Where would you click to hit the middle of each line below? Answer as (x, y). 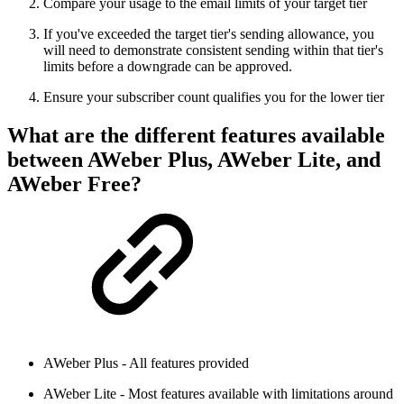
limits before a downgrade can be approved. (168, 66)
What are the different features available (196, 135)
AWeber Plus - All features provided (146, 363)
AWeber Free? (74, 184)
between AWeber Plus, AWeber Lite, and (194, 159)
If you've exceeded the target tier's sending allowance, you (209, 33)
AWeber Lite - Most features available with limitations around (218, 393)
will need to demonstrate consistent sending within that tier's (213, 50)
